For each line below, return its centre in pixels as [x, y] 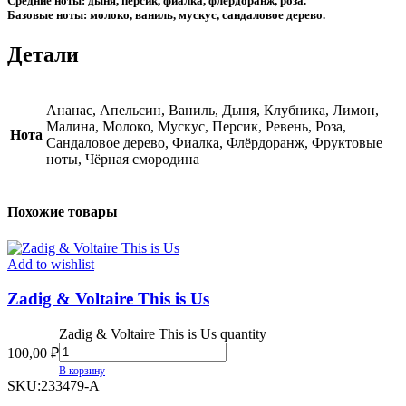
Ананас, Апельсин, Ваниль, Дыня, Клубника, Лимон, [213, 111]
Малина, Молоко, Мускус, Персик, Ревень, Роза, [196, 127]
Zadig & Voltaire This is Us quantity [163, 334]
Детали [43, 55]
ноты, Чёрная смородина [123, 159]
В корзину [82, 371]
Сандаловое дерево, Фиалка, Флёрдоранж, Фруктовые [214, 143]
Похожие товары [63, 212]
